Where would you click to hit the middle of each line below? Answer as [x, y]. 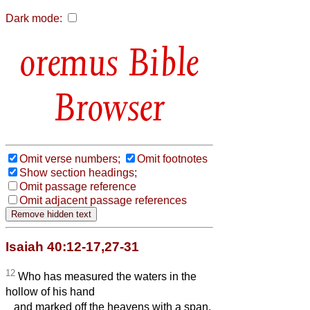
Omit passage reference [78, 186]
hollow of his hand [50, 292]
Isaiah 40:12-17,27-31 [72, 246]
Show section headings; [78, 172]
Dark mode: [34, 18]
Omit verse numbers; [70, 158]
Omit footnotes [172, 158]
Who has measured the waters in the [106, 277]
